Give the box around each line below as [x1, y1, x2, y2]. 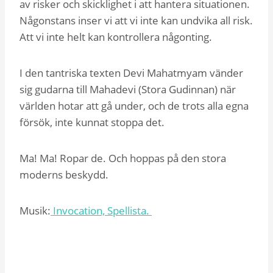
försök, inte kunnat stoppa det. [19, 115, 167, 129]
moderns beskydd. [19, 167, 111, 182]
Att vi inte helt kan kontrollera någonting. [19, 29, 212, 44]
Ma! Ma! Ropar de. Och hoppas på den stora [19, 151, 226, 165]
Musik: [19, 203, 51, 218]
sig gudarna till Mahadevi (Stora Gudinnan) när [19, 82, 236, 96]
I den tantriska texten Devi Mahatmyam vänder [19, 65, 243, 80]
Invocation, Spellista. [51, 203, 152, 218]
